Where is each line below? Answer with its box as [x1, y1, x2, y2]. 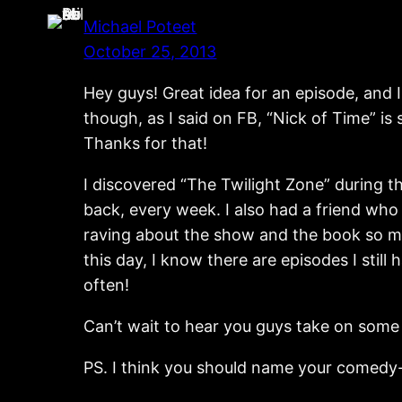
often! [83, 275, 130, 294]
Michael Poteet [83, 16, 197, 36]
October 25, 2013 [83, 41, 217, 61]
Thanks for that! [83, 133, 208, 153]
